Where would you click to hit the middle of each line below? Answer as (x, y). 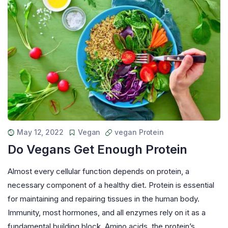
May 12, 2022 (40, 132)
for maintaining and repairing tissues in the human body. (104, 198)
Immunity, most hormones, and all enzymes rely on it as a (107, 212)
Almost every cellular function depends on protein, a (98, 171)
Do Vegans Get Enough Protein (97, 149)
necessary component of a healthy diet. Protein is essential (111, 185)
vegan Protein (139, 132)
